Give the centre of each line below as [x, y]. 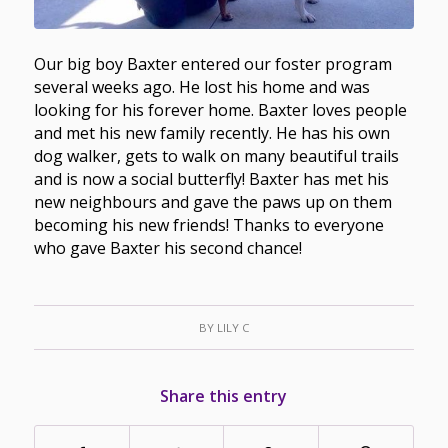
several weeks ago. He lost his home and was [201, 86]
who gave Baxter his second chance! [167, 247]
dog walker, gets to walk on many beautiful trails [216, 155]
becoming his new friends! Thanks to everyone [208, 224]
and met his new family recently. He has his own [211, 132]
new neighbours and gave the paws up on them [212, 201]
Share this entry [224, 396]
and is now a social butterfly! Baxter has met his [211, 178]
